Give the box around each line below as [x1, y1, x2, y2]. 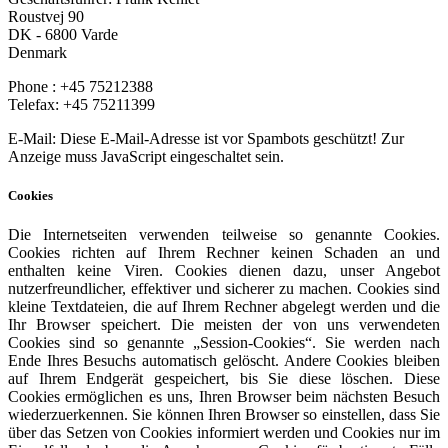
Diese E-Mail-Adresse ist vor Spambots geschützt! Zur [60, 129, 404, 147]
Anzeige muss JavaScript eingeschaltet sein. [8, 147, 284, 165]
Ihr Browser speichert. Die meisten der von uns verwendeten [8, 315, 440, 333]
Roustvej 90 [8, 7, 84, 25]
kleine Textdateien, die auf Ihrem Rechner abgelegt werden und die [8, 297, 440, 315]
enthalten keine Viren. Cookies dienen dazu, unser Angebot [8, 261, 440, 279]
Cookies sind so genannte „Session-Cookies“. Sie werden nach [8, 333, 440, 351]
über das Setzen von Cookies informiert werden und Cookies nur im [8, 423, 440, 441]
